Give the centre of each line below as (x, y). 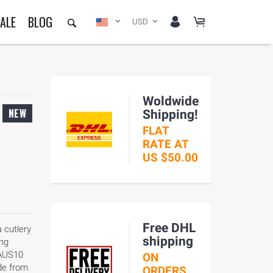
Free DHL (169, 228)
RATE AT (165, 144)
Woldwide (170, 101)
